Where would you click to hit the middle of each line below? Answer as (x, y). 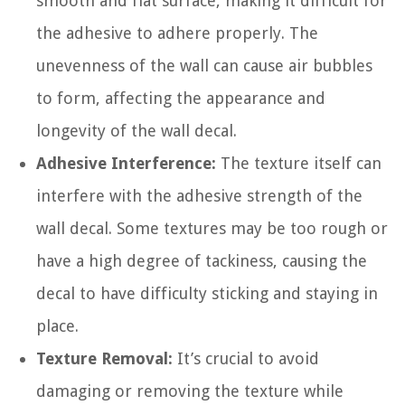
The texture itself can (299, 163)
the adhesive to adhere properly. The (177, 33)
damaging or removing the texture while (190, 391)
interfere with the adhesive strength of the (199, 195)
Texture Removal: (104, 358)
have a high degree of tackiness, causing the (202, 260)
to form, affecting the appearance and (181, 98)
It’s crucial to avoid (246, 358)
